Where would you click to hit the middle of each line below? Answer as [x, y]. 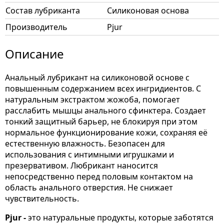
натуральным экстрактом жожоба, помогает [92, 99]
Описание [34, 54]
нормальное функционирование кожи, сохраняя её [106, 132]
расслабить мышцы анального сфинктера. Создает [105, 110]
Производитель [36, 27]
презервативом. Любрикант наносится [81, 165]
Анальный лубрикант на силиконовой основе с [97, 77]
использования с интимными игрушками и [89, 154]
